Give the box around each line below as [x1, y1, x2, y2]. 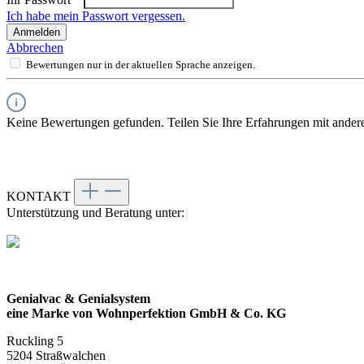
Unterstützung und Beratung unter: [6, 206, 184, 220]
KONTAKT [6, 189, 74, 204]
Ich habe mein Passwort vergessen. [6, 9, 185, 24]
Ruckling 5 [6, 334, 63, 349]
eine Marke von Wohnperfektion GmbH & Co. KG [6, 306, 286, 321]
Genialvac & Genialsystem [6, 292, 150, 306]
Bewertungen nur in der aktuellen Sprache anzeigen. [26, 58, 255, 71]
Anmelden [13, 26, 60, 39]
